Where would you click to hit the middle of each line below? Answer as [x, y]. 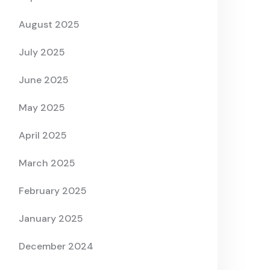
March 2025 [47, 163]
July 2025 [42, 52]
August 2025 [49, 25]
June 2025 [44, 80]
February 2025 [53, 191]
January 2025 [51, 219]
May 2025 [42, 108]
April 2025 [43, 136]
